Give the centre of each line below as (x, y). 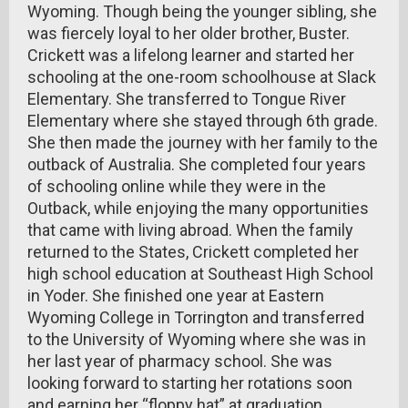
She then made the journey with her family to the (203, 143)
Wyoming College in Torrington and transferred (196, 317)
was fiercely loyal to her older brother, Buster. (189, 33)
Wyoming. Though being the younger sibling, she (202, 11)
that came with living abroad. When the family (190, 230)
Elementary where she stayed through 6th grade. (203, 121)
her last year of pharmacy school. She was (180, 361)
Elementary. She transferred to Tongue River (187, 99)
